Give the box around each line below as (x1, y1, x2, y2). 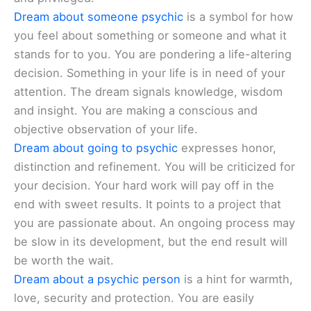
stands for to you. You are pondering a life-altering (14, 47, 292, 62)
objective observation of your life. (14, 122, 198, 137)
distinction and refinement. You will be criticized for (14, 160, 295, 174)
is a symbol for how (183, 10, 293, 24)
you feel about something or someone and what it (14, 28, 287, 43)
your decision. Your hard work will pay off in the (14, 178, 274, 193)
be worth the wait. (14, 253, 114, 268)
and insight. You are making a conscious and (14, 103, 258, 118)
